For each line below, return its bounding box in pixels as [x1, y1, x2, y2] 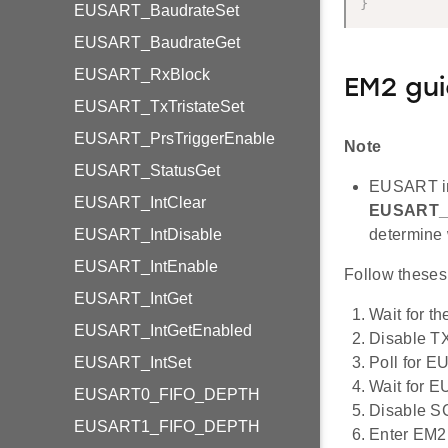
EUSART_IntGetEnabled [74, 322, 252, 339]
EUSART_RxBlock [74, 66, 210, 83]
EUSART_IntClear [74, 194, 206, 211]
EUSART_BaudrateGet [74, 34, 240, 51]
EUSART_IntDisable [74, 226, 222, 243]
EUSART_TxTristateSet [74, 98, 244, 115]
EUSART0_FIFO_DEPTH [74, 386, 260, 403]
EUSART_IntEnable [74, 258, 218, 275]
